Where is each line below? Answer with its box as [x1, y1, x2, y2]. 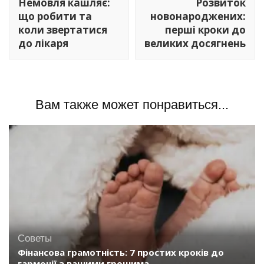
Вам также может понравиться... [35, 97, 229, 112]
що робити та [18, 9, 92, 23]
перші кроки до [165, 22, 246, 37]
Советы [18, 233, 52, 245]
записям [8, 4, 71, 21]
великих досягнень [144, 36, 246, 50]
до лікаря [18, 36, 68, 50]
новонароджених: [150, 9, 246, 23]
